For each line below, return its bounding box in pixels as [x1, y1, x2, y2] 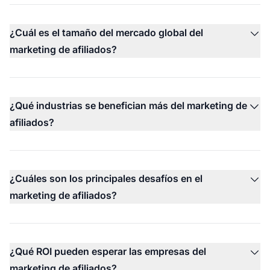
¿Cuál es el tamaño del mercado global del [10, 27, 203, 39]
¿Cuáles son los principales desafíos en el [10, 172, 202, 185]
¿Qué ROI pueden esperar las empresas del [10, 245, 206, 258]
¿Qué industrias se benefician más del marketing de [10, 99, 247, 112]
